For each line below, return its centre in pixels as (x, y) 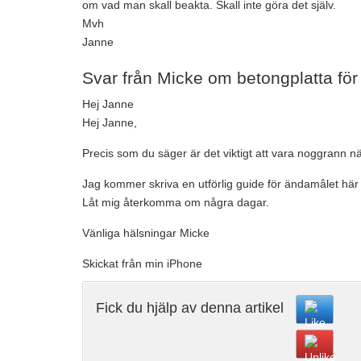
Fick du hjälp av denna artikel (190, 308)
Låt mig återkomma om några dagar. (176, 202)
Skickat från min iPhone (142, 263)
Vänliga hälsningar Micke (146, 233)
